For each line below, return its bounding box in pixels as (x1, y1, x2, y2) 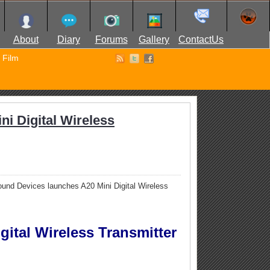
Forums (95, 34, 128, 45)
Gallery (139, 34, 169, 45)
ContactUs (178, 34, 224, 45)
